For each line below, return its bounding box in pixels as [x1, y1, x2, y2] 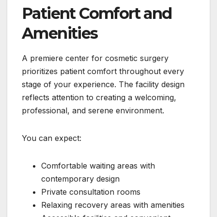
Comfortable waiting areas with [41, 161, 155, 171]
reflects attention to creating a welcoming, [22, 93, 176, 103]
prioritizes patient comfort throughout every [22, 66, 184, 77]
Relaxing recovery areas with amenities [41, 200, 185, 210]
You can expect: [22, 133, 81, 143]
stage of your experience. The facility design [22, 79, 185, 90]
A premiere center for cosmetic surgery [22, 53, 169, 63]
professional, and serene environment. [22, 106, 164, 116]
